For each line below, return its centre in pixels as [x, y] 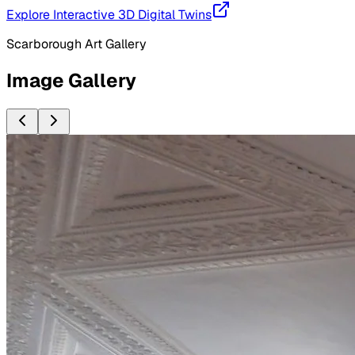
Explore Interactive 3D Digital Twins [109, 15]
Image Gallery [71, 80]
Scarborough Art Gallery [76, 44]
